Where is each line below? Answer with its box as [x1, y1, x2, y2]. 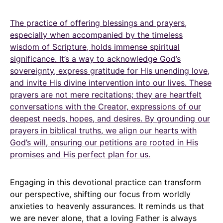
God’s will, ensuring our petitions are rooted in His [10, 137, 198, 147]
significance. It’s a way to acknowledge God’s [10, 53, 181, 64]
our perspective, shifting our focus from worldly [10, 189, 191, 199]
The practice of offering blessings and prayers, [10, 17, 187, 28]
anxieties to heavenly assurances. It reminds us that [10, 201, 204, 211]
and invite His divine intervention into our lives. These [10, 77, 212, 88]
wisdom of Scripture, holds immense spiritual [10, 41, 180, 52]
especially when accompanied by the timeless [10, 29, 183, 40]
